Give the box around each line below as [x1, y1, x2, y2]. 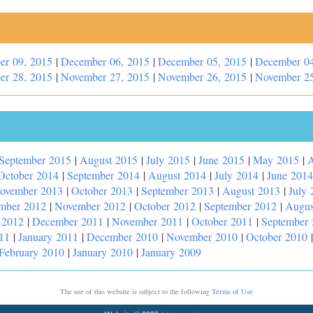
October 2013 [71, 183, 133, 198]
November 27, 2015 [61, 69, 150, 84]
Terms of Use [212, 286, 253, 296]
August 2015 [80, 152, 138, 167]
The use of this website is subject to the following [60, 286, 212, 296]
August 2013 [222, 183, 280, 198]
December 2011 [32, 214, 103, 228]
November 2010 [166, 229, 238, 244]
